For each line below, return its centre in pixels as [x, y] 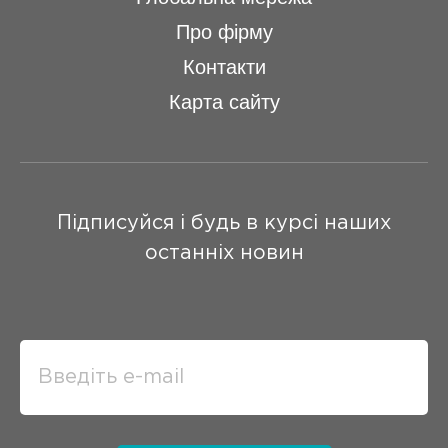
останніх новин [224, 253]
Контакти [224, 67]
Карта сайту [224, 102]
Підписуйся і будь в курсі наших [224, 223]
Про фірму [224, 32]
